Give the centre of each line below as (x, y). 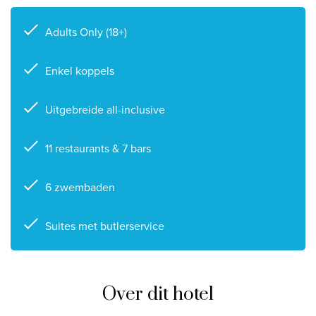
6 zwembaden (80, 187)
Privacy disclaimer (193, 23)
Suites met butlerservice (104, 226)
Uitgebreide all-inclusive (105, 109)
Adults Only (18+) (86, 32)
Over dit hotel (158, 294)
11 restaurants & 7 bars (98, 148)
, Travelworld (212, 44)
